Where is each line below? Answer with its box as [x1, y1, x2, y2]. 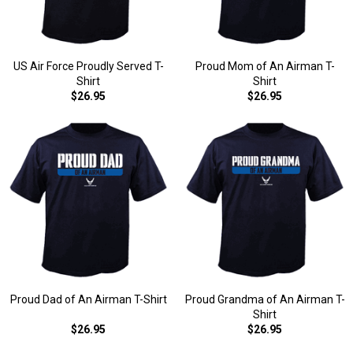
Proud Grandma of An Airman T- [184, 293, 345, 306]
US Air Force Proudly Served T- [13, 60, 164, 72]
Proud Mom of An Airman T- [195, 60, 335, 72]
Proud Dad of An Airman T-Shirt [9, 293, 167, 306]
